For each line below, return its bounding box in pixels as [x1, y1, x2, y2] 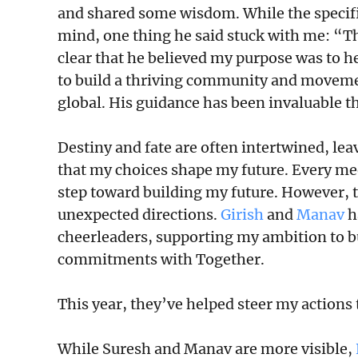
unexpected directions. [58, 205, 221, 224]
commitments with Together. [58, 249, 268, 268]
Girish [221, 205, 264, 224]
